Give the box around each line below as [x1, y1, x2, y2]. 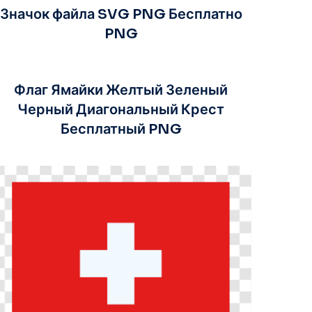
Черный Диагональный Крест [17, 100, 225, 118]
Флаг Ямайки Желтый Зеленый [14, 81, 228, 99]
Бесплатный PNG [60, 120, 182, 138]
